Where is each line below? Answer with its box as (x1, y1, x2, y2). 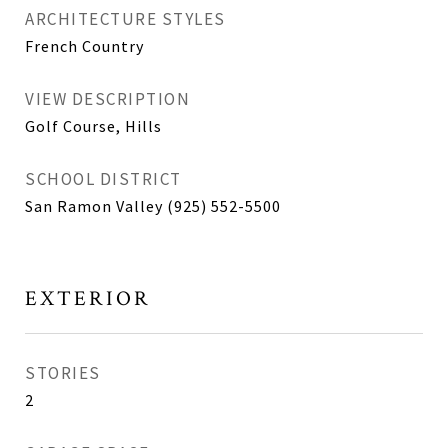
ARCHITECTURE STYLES (25, 8, 226, 31)
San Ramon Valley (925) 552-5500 (25, 196, 281, 217)
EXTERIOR (25, 285, 151, 313)
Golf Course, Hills (25, 116, 162, 137)
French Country (25, 36, 144, 57)
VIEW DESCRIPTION (25, 88, 190, 111)
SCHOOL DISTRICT (25, 168, 182, 191)
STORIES (25, 362, 101, 385)
